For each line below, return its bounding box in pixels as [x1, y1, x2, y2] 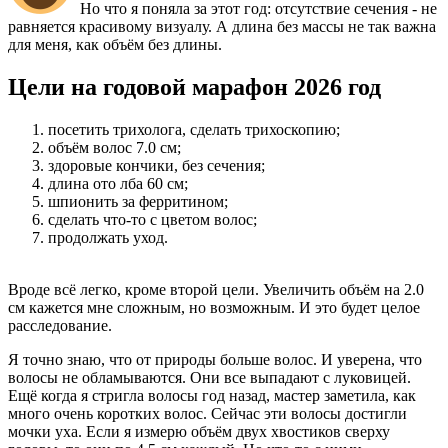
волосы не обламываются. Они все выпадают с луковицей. [8, 369, 411, 387]
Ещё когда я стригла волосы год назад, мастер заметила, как [8, 387, 416, 405]
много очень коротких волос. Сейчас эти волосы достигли [8, 405, 407, 423]
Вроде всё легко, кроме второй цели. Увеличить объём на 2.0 [8, 281, 424, 299]
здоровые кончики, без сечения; [48, 157, 265, 175]
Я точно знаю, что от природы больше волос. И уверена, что [8, 351, 422, 369]
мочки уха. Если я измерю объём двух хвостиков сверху [8, 423, 390, 441]
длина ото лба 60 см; [48, 175, 188, 193]
